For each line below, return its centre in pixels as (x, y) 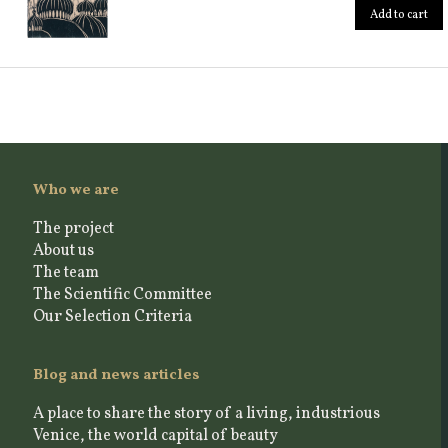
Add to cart (399, 14)
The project (73, 228)
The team (65, 272)
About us (63, 250)
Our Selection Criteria (112, 316)
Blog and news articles (116, 375)
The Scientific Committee (122, 294)
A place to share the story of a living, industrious (206, 413)
